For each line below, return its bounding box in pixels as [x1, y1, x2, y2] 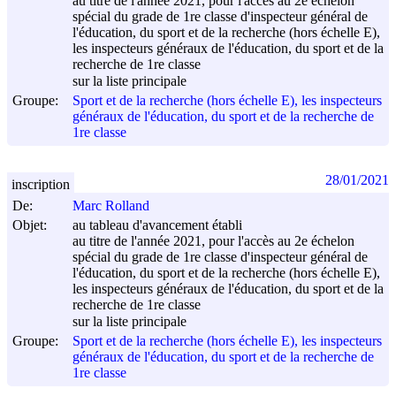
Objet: [12, 217, 47, 232]
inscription [11, 176, 70, 192]
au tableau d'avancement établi [72, 217, 242, 233]
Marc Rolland [72, 198, 149, 214]
